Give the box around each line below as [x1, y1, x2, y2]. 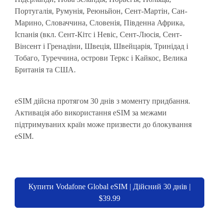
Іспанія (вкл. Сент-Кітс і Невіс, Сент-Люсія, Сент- [15, 30, 182, 39]
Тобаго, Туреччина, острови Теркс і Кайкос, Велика [15, 54, 187, 62]
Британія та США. [15, 66, 76, 74]
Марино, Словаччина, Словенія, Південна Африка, [15, 19, 185, 27]
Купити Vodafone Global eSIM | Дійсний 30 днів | [28, 182, 191, 191]
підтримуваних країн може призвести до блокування [15, 120, 192, 129]
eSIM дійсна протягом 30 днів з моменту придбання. [15, 97, 190, 105]
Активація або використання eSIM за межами [15, 109, 167, 117]
